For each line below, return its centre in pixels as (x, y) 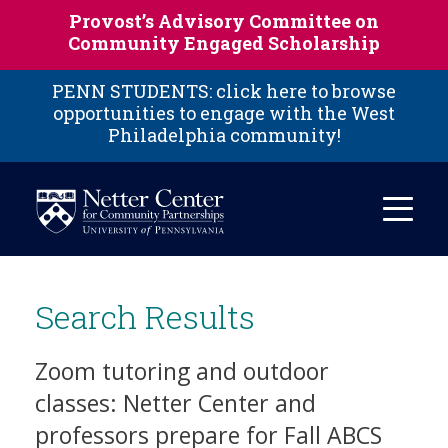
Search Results (145, 316)
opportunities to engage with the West (224, 113)
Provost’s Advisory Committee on (224, 21)
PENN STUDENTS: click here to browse (224, 91)
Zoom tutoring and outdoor (182, 370)
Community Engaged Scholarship (224, 43)
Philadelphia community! (224, 135)
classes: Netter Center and (175, 402)
